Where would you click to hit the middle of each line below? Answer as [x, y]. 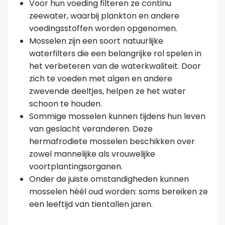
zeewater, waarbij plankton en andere [104, 16]
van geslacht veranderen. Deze [91, 129]
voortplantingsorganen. [76, 167]
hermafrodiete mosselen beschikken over [112, 142]
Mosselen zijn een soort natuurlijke [96, 41]
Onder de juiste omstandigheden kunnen [109, 179]
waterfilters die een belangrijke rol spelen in [115, 54]
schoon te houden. [65, 104]
